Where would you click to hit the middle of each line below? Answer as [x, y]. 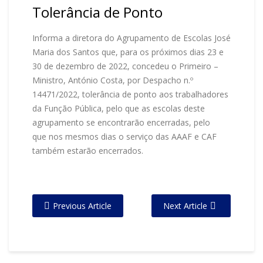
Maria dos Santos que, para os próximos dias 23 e [128, 52]
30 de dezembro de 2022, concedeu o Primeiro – [125, 66]
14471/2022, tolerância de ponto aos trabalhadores [130, 94]
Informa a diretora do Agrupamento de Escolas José [131, 38]
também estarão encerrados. [88, 151]
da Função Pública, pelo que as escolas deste [119, 108]
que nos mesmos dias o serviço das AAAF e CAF [124, 136]
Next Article [185, 206]
